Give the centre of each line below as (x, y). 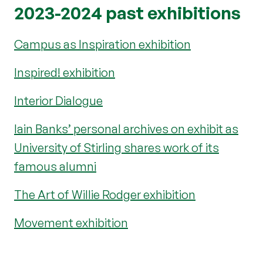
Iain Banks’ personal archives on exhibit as (126, 129)
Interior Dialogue (58, 100)
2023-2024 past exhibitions (127, 12)
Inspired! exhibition (65, 72)
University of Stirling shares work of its (117, 147)
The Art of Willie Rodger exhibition (105, 194)
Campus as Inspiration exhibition (102, 44)
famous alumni (55, 166)
